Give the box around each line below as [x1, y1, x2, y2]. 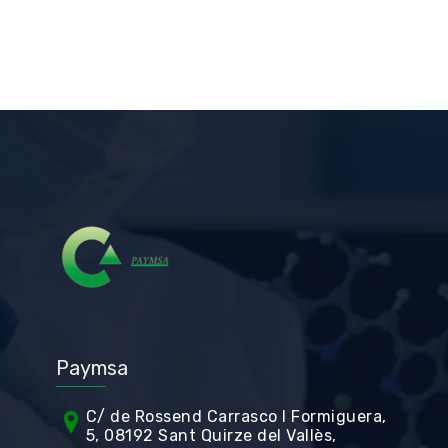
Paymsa [55, 356, 128, 380]
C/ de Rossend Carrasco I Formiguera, [85, 407, 387, 426]
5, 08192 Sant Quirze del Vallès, [85, 426, 337, 445]
